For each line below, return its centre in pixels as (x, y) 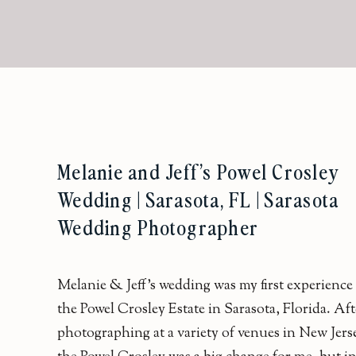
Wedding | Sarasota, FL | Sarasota (198, 199)
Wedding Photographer (158, 227)
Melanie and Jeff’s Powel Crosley (198, 171)
